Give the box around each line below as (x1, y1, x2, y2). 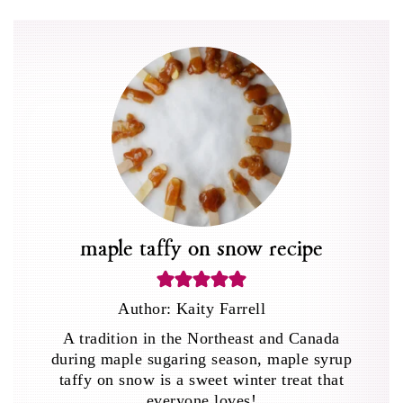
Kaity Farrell (175, 299, 266, 318)
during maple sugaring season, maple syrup (50, 349, 353, 368)
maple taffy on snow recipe (80, 232, 323, 262)
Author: (118, 299, 176, 318)
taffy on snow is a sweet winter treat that (58, 370, 345, 389)
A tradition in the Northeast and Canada (63, 328, 340, 347)
